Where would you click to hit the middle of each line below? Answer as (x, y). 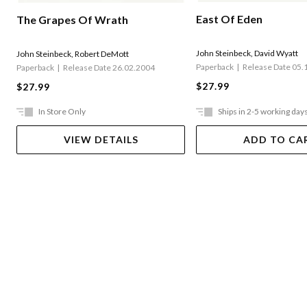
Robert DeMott (102, 53)
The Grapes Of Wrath (72, 19)
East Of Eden (230, 19)
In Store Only (62, 111)
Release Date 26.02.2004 (109, 67)
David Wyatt (277, 53)
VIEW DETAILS (101, 139)
